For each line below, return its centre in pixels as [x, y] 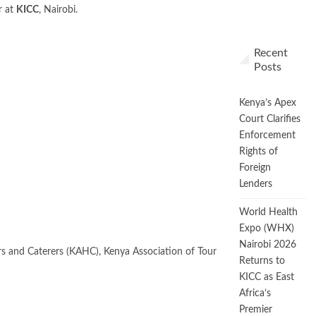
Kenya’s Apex [268, 103]
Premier [256, 310]
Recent [271, 53]
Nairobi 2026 [268, 245]
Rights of [259, 152]
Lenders [256, 184]
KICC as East [267, 277]
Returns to [262, 261]
